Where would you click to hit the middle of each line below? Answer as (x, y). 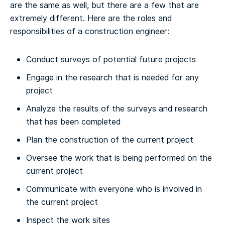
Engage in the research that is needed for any (113, 77)
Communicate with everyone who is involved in (114, 189)
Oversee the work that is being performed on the (119, 158)
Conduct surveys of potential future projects (111, 59)
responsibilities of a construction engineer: (90, 31)
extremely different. (47, 18)
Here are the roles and (128, 18)
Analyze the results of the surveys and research (117, 108)
